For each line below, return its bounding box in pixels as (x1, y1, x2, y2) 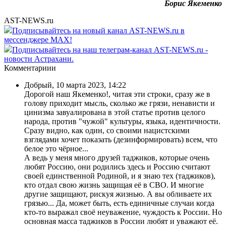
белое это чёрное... (24, 144, 88, 153)
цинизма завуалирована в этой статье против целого (24, 107, 205, 117)
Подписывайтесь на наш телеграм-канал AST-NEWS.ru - (12, 45, 208, 54)
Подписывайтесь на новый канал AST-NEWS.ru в (12, 26, 185, 35)
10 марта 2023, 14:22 (56, 80, 126, 89)
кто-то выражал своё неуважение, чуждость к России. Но (24, 207, 222, 216)
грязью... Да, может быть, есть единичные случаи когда (24, 198, 214, 207)
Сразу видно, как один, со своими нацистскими (24, 126, 190, 135)
